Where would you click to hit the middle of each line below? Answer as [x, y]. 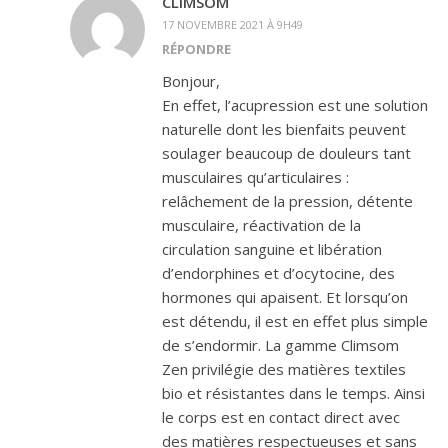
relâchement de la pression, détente [287, 201]
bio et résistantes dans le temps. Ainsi [293, 393]
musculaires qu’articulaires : [255, 177]
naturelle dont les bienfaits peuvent [284, 129]
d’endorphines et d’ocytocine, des [278, 273]
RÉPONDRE [196, 49]
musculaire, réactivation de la [261, 225]
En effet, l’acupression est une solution [295, 105]
